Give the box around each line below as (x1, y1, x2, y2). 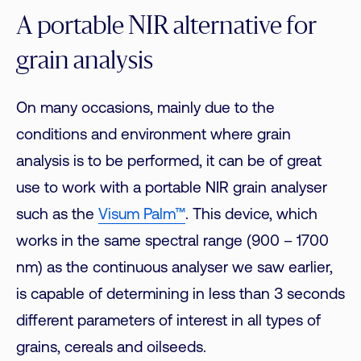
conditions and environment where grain (16, 127, 291, 143)
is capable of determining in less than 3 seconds (16, 287, 345, 303)
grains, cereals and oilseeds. (16, 340, 206, 356)
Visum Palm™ (98, 207, 185, 223)
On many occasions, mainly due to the (16, 101, 275, 117)
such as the (16, 207, 98, 223)
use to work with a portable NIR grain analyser (16, 180, 327, 197)
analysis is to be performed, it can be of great (16, 154, 322, 170)
